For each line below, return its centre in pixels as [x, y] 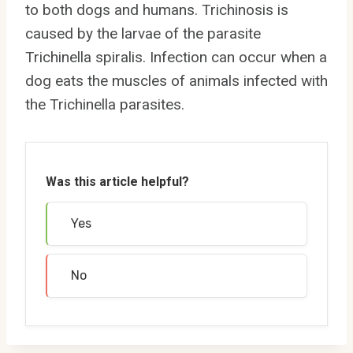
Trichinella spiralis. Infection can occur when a [176, 57]
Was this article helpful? [117, 182]
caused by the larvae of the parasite [143, 33]
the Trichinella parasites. [105, 104]
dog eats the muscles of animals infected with [176, 80]
